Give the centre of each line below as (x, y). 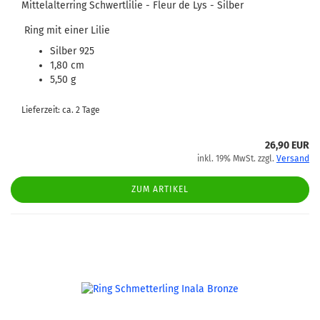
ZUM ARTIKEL (160, 189)
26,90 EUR (287, 145)
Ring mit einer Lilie (66, 30)
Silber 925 (72, 51)
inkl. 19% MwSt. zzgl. (237, 159)
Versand (293, 159)
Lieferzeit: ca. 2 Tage (61, 110)
